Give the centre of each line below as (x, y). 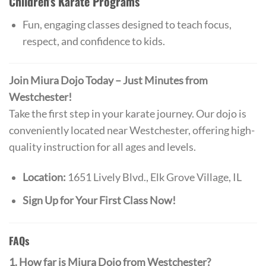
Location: (44, 178)
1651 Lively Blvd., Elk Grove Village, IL (153, 178)
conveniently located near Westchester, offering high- (132, 131)
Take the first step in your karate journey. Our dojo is (128, 114)
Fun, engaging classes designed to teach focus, (127, 24)
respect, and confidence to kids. (94, 41)
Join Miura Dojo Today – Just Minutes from (108, 81)
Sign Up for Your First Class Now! (99, 200)
